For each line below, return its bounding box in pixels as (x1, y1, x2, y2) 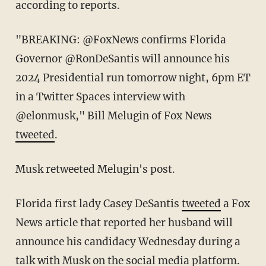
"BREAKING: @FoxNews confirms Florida (15, 33, 28, 47)
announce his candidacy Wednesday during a (15, 235, 240, 249)
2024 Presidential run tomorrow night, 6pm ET (15, 71, 251, 85)
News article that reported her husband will (15, 216, 233, 230)
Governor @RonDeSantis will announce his (15, 52, 230, 66)
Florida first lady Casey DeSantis (21, 197, 182, 211)
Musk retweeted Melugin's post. (25, 163, 175, 176)
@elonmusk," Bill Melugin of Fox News (15, 109, 212, 123)
